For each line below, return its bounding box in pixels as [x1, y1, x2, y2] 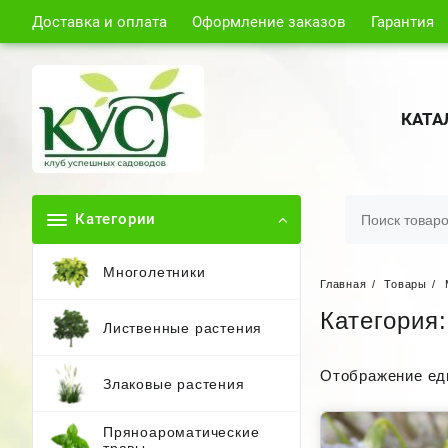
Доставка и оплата [32, 13, 167, 31]
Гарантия [370, 13, 434, 31]
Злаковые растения [103, 375, 245, 392]
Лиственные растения [103, 319, 263, 336]
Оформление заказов [191, 13, 346, 31]
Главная [320, 278, 367, 290]
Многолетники [103, 263, 206, 280]
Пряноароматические [103, 423, 260, 440]
